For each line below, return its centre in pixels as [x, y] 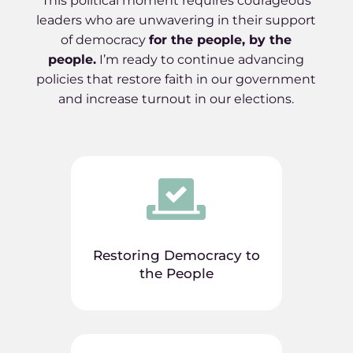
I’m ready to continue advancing [201, 59]
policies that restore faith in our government [176, 79]
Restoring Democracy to [176, 255]
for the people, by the [221, 40]
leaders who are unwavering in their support [176, 20]
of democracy [105, 40]
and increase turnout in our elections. [176, 99]
